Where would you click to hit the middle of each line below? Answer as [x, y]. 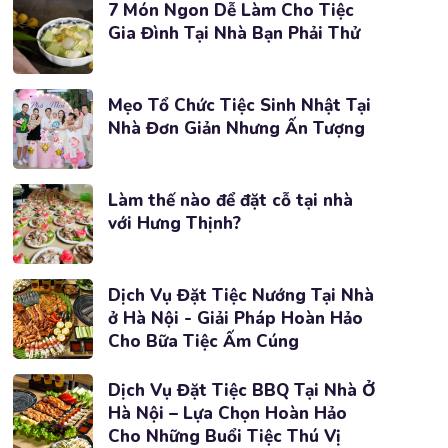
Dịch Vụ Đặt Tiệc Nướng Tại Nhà [240, 295]
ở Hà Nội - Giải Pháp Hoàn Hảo [235, 318]
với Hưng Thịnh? [174, 223]
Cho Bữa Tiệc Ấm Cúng [203, 341]
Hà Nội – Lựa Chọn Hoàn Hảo [227, 413]
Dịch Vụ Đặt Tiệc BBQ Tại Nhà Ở [241, 390]
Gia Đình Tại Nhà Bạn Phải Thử [233, 33]
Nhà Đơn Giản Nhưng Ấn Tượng [236, 128]
